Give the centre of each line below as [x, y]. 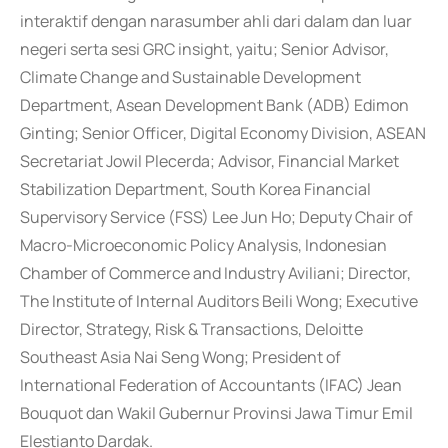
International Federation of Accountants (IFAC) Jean [211, 385]
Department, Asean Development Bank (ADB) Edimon [214, 105]
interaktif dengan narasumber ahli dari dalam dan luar [216, 21]
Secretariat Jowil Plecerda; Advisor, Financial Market [209, 161]
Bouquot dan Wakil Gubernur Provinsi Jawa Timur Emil [216, 413]
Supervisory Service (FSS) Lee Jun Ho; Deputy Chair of [216, 217]
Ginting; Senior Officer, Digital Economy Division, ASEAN [223, 133]
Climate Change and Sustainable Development [190, 77]
